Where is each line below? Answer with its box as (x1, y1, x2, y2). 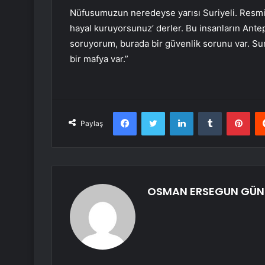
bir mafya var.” (70, 53, 128, 65)
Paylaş (80, 119, 103, 128)
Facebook (136, 106, 172, 117)
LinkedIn (193, 106, 224, 117)
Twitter (164, 106, 190, 117)
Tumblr (221, 106, 246, 117)
